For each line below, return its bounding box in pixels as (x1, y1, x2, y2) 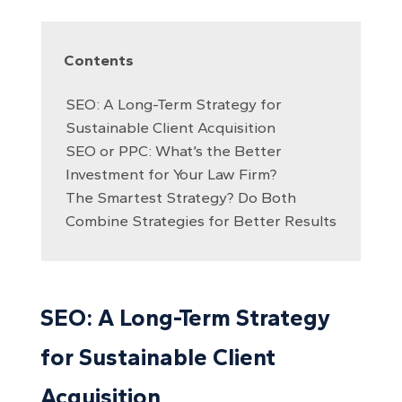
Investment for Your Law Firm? (65, 164, 277, 183)
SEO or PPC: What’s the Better (65, 141, 282, 160)
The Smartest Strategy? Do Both (65, 188, 296, 206)
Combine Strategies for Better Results (65, 211, 336, 230)
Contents (63, 51, 134, 70)
